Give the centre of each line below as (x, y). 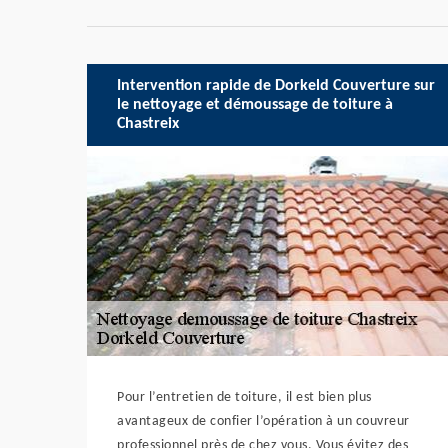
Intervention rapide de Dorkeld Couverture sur (276, 85)
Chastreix (148, 123)
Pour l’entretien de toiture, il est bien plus (244, 397)
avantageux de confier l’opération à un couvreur (263, 421)
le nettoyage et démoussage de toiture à (255, 104)
